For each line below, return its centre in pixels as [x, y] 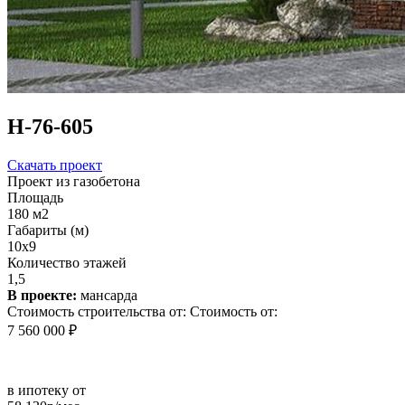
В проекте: [42, 295]
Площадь [35, 197]
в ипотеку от [47, 390]
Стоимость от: [234, 311]
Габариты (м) [48, 230]
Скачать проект [55, 165]
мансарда [107, 295]
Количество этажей [67, 262]
